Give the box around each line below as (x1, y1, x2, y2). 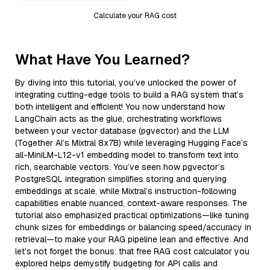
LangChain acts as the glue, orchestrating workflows (15, 113, 222, 124)
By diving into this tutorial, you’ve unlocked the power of (15, 77, 236, 88)
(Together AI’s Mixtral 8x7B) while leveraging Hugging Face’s (15, 137, 248, 148)
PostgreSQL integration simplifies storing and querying (15, 173, 227, 184)
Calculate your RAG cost (93, 10, 177, 20)
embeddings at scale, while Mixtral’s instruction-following (15, 185, 236, 196)
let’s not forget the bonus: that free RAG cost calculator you (15, 245, 250, 257)
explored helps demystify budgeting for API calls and (15, 257, 218, 269)
